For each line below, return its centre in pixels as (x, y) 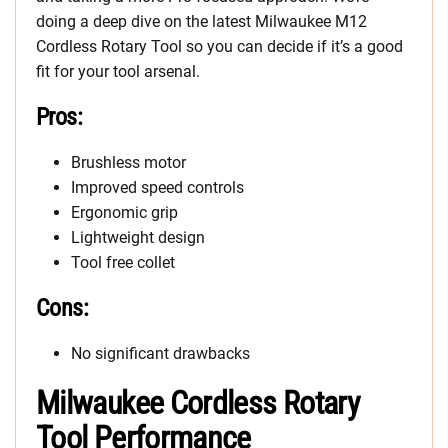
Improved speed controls (157, 188)
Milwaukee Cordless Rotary (197, 403)
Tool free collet (123, 263)
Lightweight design (138, 238)
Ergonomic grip (124, 213)
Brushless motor (128, 163)
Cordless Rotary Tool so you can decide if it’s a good (219, 47)
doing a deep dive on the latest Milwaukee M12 (201, 22)
